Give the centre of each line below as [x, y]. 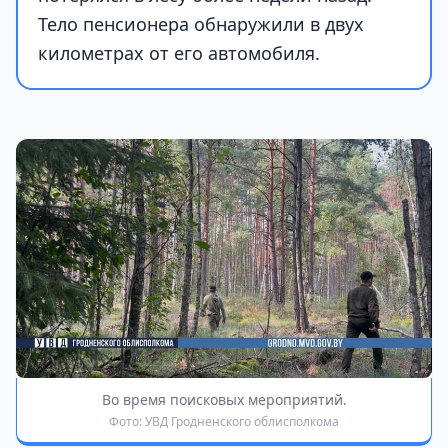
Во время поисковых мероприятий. [224, 400]
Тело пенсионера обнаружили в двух [201, 23]
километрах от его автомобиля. [179, 52]
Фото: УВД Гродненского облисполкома [224, 422]
